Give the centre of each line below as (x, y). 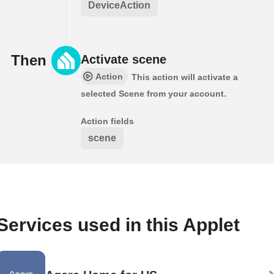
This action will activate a (185, 77)
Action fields (107, 121)
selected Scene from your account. (154, 94)
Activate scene (124, 60)
